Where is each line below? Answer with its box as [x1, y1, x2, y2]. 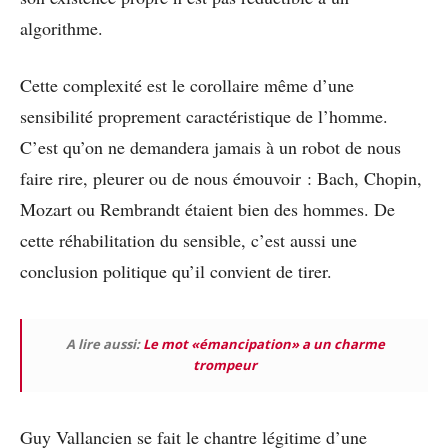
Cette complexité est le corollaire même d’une [20, 73, 354, 98]
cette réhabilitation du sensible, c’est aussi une [20, 228, 357, 253]
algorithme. [20, 16, 103, 41]
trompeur [193, 356, 257, 375]
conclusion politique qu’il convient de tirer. [20, 259, 332, 284]
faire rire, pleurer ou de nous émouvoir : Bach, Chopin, [20, 166, 422, 191]
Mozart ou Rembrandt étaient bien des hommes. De [20, 197, 395, 222]
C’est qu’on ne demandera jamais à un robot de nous [20, 135, 401, 160]
